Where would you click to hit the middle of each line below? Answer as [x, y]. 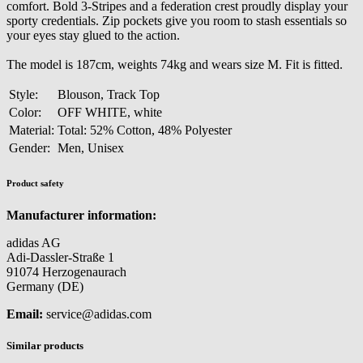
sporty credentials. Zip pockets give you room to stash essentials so [177, 20]
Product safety [35, 183]
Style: [23, 94]
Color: [25, 112]
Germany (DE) [45, 286]
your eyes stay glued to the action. [93, 35]
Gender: [30, 147]
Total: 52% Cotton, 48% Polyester [145, 130]
